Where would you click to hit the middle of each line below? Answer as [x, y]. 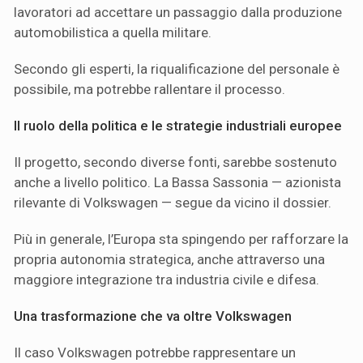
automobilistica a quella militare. [113, 33]
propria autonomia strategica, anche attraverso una [169, 260]
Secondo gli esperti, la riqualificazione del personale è [177, 69]
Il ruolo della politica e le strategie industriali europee [178, 126]
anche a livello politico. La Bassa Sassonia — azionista [177, 183]
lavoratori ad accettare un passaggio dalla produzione [178, 13]
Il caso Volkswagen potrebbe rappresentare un [155, 353]
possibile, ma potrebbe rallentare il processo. [149, 90]
